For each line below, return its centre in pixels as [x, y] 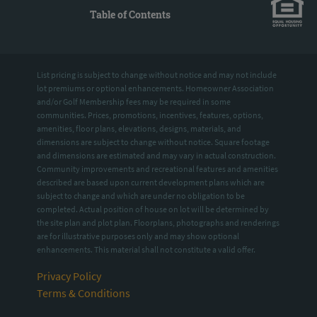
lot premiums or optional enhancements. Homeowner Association [156, 88]
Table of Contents [130, 15]
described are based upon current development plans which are [151, 182]
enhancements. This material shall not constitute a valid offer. [146, 249]
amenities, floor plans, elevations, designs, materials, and [139, 128]
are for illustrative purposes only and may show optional [138, 236]
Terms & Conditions [84, 293]
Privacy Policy [69, 276]
